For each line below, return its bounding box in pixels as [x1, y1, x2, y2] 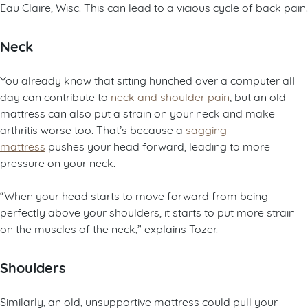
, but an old [230, 89, 286, 104]
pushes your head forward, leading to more [45, 138, 270, 153]
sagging [186, 122, 227, 137]
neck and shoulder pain [111, 89, 230, 104]
